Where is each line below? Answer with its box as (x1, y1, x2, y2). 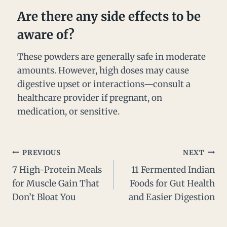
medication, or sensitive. (17, 106, 120, 118)
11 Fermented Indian (131, 164, 215, 176)
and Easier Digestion (129, 192, 215, 203)
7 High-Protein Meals (12, 164, 102, 176)
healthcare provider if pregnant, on (17, 92, 162, 104)
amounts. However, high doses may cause (17, 65, 189, 77)
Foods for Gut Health (130, 178, 215, 190)
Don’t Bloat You (12, 192, 76, 203)
